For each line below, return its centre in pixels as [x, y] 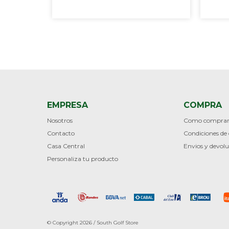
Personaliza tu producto [83, 159]
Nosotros [60, 121]
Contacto [61, 133]
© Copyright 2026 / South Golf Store [93, 223]
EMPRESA [67, 105]
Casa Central [66, 146]
